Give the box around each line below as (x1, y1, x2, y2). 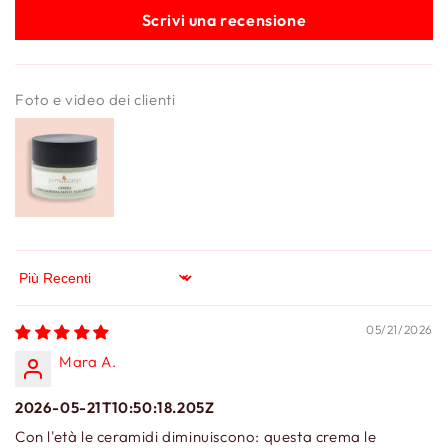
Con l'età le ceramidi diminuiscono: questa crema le (15, 426, 377, 446)
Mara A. (59, 351, 117, 371)
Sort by (14, 277, 67, 296)
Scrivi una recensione (141, 10, 307, 30)
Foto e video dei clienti (15, 90, 176, 109)
